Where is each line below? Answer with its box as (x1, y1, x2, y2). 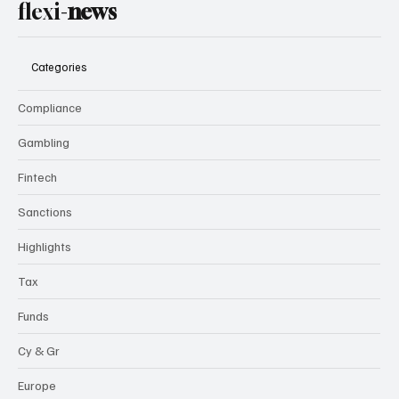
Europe (18, 377, 56, 393)
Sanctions (18, 203, 72, 219)
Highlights (18, 238, 71, 254)
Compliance (18, 99, 82, 115)
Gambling (18, 134, 69, 150)
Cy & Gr (18, 342, 60, 358)
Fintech (18, 168, 57, 184)
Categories (31, 60, 87, 75)
